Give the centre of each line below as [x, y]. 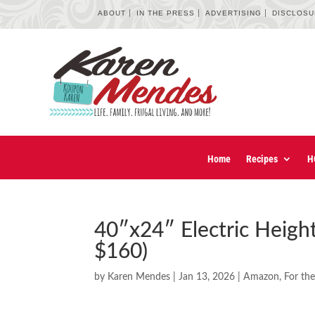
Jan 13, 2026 [207, 277]
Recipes [262, 159]
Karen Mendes [139, 277]
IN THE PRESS [166, 13]
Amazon [262, 277]
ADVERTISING [234, 13]
